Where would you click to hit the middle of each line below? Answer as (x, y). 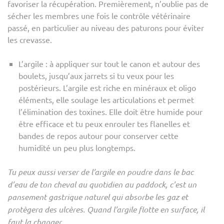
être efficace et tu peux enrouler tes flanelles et (104, 123)
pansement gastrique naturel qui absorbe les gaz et (98, 196)
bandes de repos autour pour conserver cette (98, 135)
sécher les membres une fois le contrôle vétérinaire (99, 15)
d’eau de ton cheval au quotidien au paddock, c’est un (102, 184)
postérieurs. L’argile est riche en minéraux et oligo (107, 87)
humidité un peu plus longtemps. (77, 147)
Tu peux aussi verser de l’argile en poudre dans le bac (100, 171)
